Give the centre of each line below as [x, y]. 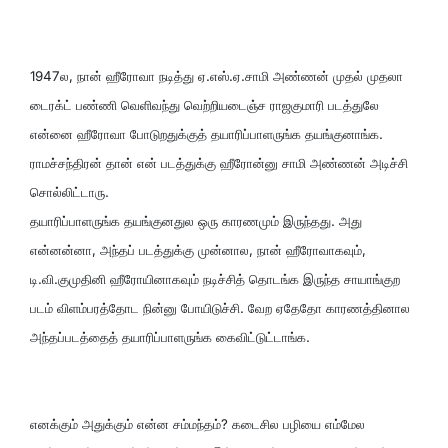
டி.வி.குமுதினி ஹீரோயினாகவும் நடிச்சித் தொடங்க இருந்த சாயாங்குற [215, 278]
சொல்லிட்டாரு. [69, 191]
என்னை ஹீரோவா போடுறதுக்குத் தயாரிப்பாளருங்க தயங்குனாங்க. [206, 133]
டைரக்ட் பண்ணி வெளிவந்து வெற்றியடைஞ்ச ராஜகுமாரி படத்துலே [204, 104]
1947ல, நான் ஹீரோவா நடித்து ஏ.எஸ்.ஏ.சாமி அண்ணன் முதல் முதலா [216, 75]
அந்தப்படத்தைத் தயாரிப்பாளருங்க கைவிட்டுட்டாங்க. [170, 336]
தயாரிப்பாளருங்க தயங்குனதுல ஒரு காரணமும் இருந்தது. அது [196, 220]
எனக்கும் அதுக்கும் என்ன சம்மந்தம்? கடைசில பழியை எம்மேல [197, 423]
